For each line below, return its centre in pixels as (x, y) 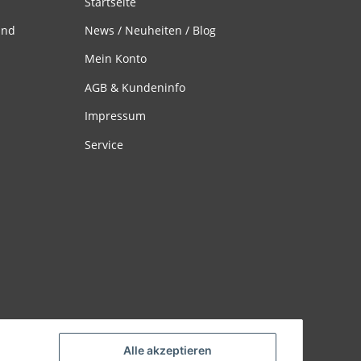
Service (104, 144)
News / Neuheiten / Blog (150, 30)
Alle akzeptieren (168, 351)
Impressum (115, 116)
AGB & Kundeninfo (135, 87)
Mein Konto (115, 59)
